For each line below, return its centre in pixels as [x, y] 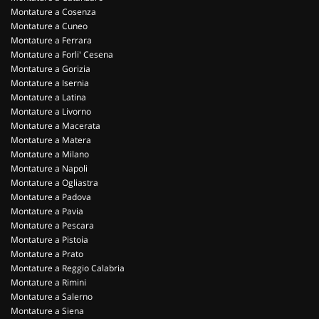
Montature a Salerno [52, 297]
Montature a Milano [50, 154]
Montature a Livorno [51, 111]
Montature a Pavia [47, 211]
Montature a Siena [47, 311]
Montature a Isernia [50, 83]
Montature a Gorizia [51, 69]
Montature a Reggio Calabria [68, 268]
